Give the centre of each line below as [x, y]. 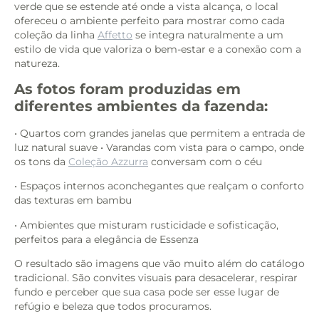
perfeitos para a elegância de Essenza [106, 239]
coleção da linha [56, 35]
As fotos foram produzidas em [127, 89]
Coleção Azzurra [108, 162]
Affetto [115, 35]
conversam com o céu [205, 162]
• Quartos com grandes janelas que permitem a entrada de [159, 134]
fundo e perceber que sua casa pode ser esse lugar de [147, 292]
